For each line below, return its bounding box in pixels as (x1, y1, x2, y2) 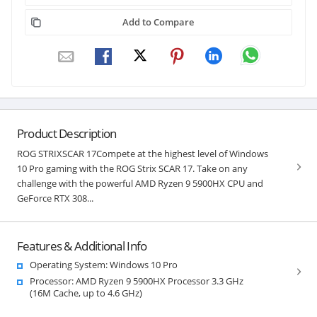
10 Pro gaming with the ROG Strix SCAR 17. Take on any (16, 161, 248, 175)
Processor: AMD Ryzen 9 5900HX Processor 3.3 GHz (29, 274, 243, 287)
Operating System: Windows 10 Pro (29, 258, 178, 271)
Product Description (16, 125, 117, 142)
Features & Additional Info (16, 237, 147, 254)
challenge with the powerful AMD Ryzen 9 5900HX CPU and (16, 176, 263, 190)
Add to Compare (122, 15, 195, 28)
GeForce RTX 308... (16, 191, 93, 204)
